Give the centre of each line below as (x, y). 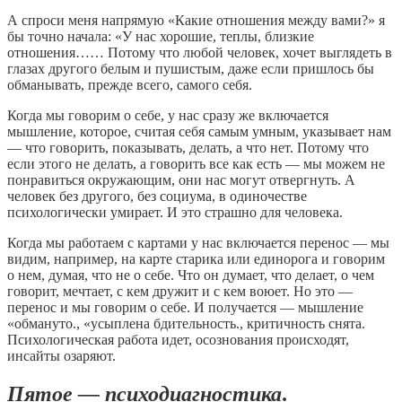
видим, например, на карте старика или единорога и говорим (196, 259)
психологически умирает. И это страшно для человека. (175, 213)
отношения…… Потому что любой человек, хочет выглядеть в (200, 53)
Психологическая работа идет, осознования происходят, (178, 340)
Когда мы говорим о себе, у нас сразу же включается (168, 116)
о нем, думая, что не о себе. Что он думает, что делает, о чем (191, 275)
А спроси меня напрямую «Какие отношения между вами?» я (196, 21)
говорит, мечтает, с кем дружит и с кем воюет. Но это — (180, 292)
